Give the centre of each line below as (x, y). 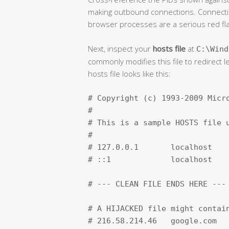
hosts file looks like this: (129, 73)
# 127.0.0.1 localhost (150, 147)
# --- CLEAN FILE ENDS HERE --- (157, 184)
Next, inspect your (120, 48)
